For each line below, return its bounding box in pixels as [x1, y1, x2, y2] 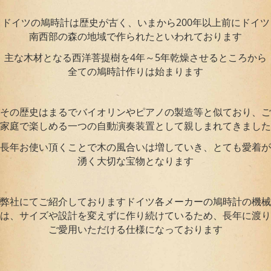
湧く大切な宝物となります [77, 154, 194, 168]
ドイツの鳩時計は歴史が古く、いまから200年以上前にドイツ [1, 16, 270, 30]
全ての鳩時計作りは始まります [68, 65, 203, 79]
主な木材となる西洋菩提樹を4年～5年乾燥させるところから [4, 51, 267, 65]
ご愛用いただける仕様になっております [48, 223, 223, 237]
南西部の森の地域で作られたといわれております [29, 30, 242, 44]
